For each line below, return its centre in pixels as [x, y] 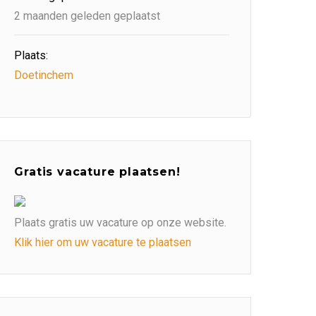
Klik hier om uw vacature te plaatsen [103, 242]
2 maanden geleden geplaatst [87, 16]
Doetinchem [44, 75]
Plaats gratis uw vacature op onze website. [121, 223]
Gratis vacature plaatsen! [97, 172]
